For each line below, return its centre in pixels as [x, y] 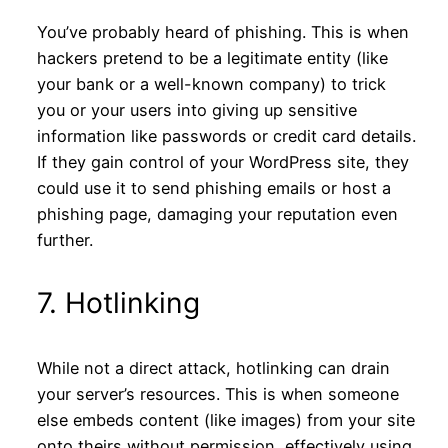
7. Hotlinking [118, 303]
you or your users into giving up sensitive [196, 110]
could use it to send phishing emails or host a [213, 188]
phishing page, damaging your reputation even [217, 214]
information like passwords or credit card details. [226, 136]
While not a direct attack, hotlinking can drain [213, 367]
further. [64, 240]
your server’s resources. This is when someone [217, 393]
